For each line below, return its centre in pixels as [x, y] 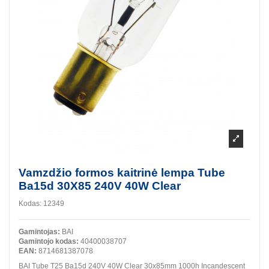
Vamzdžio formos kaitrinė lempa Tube [122, 173]
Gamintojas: [39, 231]
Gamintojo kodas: [49, 241]
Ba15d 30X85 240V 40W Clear [100, 186]
